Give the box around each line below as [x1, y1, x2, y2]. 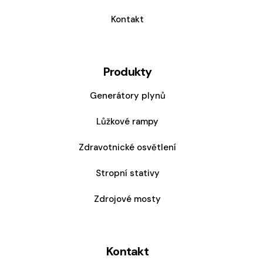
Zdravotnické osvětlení [79, 141, 177, 154]
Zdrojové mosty [94, 193, 161, 205]
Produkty [103, 64, 152, 80]
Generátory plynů [89, 90, 166, 102]
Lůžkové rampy [96, 116, 159, 128]
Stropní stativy [95, 167, 160, 180]
